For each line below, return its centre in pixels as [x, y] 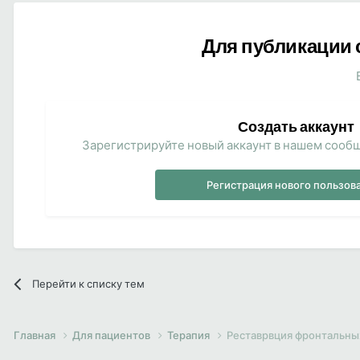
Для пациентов [112, 335]
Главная [36, 335]
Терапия [190, 335]
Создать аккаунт [296, 126]
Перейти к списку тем [89, 283]
